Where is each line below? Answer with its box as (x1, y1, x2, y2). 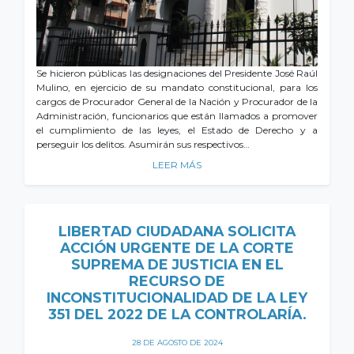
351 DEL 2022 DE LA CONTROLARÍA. (47, 306, 307, 322)
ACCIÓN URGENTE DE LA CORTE (60, 239, 294, 256)
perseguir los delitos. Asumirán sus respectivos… (36, 138, 250, 150)
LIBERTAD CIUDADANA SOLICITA (58, 223, 296, 239)
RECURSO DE (129, 273, 225, 289)
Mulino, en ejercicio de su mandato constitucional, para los (36, 81, 318, 93)
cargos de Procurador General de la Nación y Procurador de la (36, 96, 318, 107)
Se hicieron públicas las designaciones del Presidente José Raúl (36, 67, 318, 79)
